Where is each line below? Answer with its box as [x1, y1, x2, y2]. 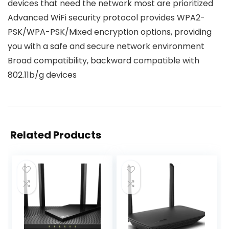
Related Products [10, 127, 101, 142]
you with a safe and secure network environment [8, 40, 204, 52]
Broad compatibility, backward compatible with [8, 54, 199, 66]
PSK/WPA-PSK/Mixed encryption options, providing [8, 26, 212, 38]
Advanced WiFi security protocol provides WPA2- [8, 11, 205, 24]
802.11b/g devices [8, 68, 77, 81]
